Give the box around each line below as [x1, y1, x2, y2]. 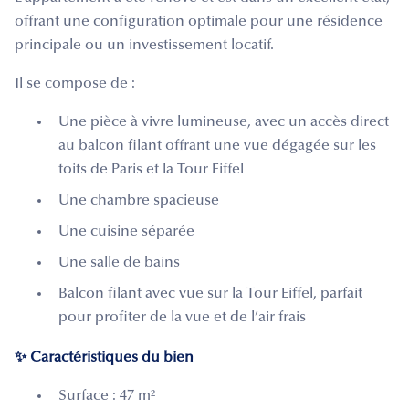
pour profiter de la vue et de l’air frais [58, 309, 306, 325]
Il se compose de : [15, 76, 135, 91]
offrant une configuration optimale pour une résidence [15, 14, 383, 29]
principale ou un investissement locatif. [15, 37, 274, 53]
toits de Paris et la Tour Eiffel [58, 162, 244, 177]
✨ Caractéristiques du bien [15, 350, 194, 365]
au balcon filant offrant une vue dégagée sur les [58, 138, 376, 153]
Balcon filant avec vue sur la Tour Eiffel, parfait [58, 286, 362, 301]
